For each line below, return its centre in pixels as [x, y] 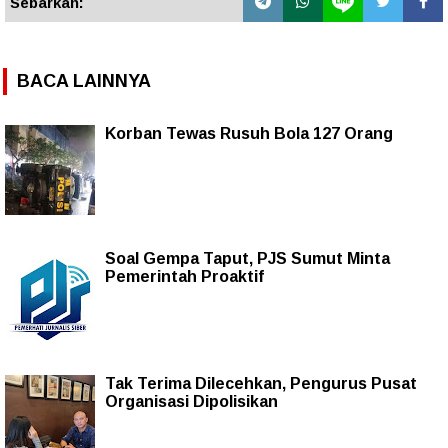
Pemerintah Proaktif [184, 276]
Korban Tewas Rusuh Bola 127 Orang [249, 133]
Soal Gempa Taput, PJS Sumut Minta [247, 258]
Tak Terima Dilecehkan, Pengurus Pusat [261, 383]
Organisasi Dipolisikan [191, 401]
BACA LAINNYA [84, 80]
